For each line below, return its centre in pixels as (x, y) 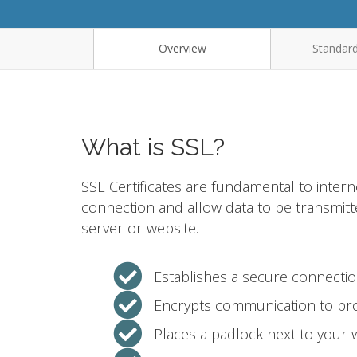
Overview (182, 48)
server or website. (140, 228)
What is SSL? (153, 147)
